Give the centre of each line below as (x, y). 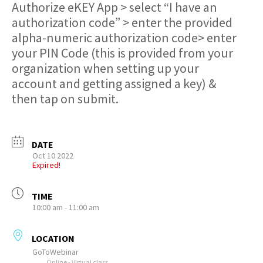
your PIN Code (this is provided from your (122, 53)
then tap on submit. (65, 99)
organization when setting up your (105, 68)
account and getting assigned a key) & (114, 83)
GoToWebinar (55, 252)
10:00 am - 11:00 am (66, 207)
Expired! (46, 165)
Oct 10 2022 (53, 156)
